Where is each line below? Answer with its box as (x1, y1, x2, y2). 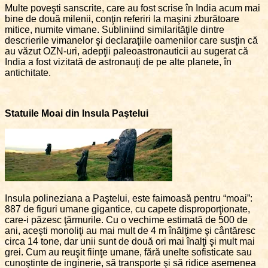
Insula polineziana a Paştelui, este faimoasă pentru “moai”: (5, 193, 252, 204)
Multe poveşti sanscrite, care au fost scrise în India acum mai (5, 3, 260, 14)
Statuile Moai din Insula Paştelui (5, 108, 148, 119)
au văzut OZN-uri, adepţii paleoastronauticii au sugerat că (5, 46, 248, 57)
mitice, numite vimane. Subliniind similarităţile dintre (5, 25, 224, 35)
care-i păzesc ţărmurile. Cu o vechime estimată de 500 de (5, 215, 248, 226)
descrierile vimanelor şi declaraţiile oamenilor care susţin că (5, 35, 258, 46)
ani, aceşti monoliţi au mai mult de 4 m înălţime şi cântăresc (5, 226, 255, 236)
